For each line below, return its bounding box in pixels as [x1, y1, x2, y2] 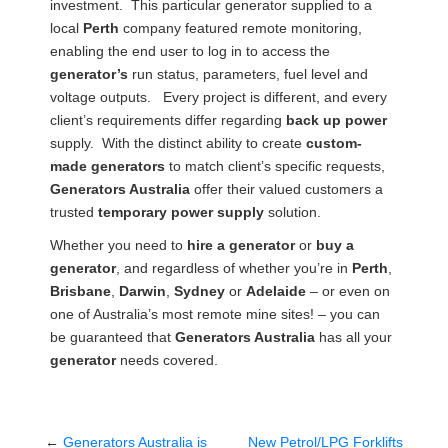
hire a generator [187, 237, 295, 254]
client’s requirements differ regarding [50, 112, 286, 129]
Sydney [174, 283, 225, 300]
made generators [50, 158, 165, 175]
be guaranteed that [50, 329, 175, 346]
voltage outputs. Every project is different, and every [50, 89, 387, 106]
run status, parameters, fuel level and [128, 66, 368, 83]
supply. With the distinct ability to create [50, 135, 306, 152]
